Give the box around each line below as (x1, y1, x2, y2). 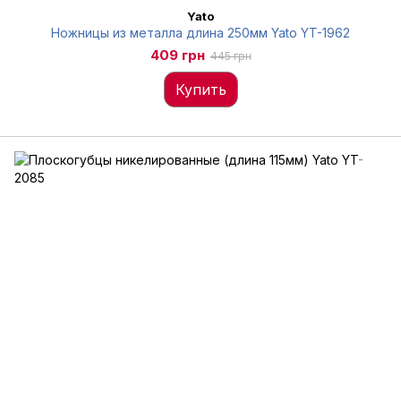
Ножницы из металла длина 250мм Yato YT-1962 (51, 25, 350, 40)
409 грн (149, 47, 205, 64)
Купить (175, 81, 226, 98)
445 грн (209, 49, 252, 63)
